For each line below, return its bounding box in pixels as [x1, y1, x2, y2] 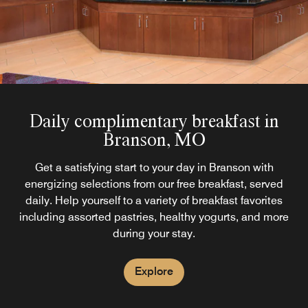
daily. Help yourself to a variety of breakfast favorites [25, 194, 283, 207]
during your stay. [113, 227, 195, 240]
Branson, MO [102, 129, 206, 150]
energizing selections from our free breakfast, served [25, 177, 283, 190]
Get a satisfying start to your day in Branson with [34, 161, 274, 174]
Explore [135, 265, 173, 278]
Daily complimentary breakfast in [29, 110, 279, 131]
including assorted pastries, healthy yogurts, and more [19, 210, 289, 223]
